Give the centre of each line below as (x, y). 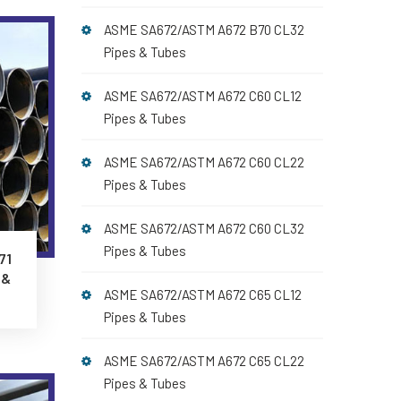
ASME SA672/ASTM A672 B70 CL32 (204, 30)
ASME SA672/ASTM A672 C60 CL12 (203, 96)
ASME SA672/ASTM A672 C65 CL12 (203, 294)
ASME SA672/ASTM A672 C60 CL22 (204, 162)
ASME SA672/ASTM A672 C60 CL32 (204, 228)
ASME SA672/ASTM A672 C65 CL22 (204, 361)
